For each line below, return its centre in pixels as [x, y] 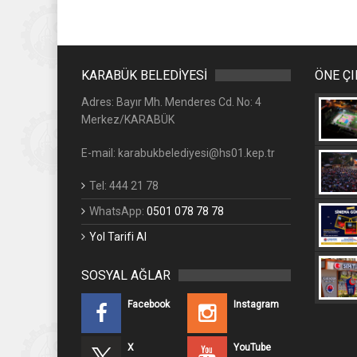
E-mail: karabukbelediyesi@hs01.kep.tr [178, 153]
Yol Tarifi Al [118, 236]
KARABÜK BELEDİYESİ [144, 75]
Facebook [149, 304]
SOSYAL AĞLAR [126, 275]
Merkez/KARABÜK [128, 119]
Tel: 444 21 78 [124, 185]
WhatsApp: [118, 211]
